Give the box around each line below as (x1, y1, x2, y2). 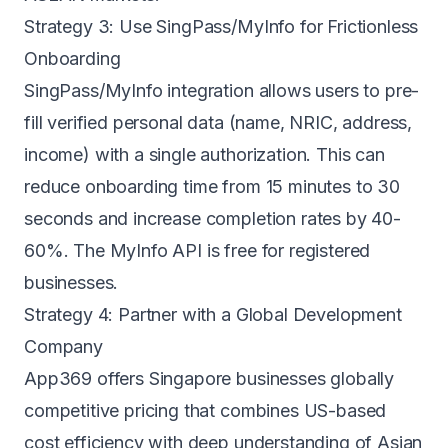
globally (325, 368, 395, 389)
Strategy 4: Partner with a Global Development (24, 304, 402, 325)
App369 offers (24, 368, 149, 389)
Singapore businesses (148, 368, 326, 389)
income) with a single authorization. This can (24, 144, 385, 165)
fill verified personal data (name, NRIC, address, (24, 112, 413, 133)
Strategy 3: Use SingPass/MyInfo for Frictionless (24, 16, 419, 37)
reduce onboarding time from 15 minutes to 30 (24, 176, 400, 197)
